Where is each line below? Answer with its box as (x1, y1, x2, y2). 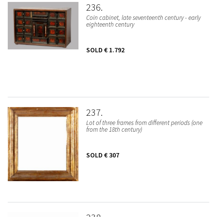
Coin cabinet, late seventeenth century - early (86, 14, 201, 22)
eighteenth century (86, 20, 134, 29)
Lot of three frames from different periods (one (86, 119, 202, 127)
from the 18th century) (86, 125, 142, 134)
